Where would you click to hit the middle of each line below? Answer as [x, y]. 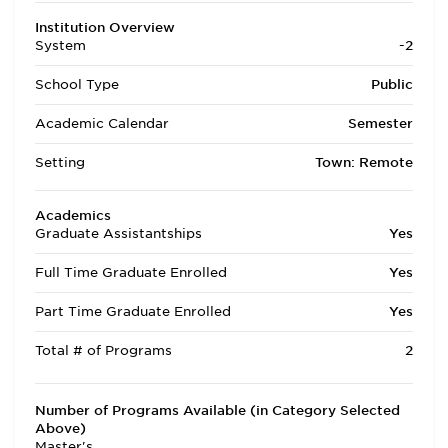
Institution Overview [105, 27]
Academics [73, 215]
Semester [380, 123]
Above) [60, 428]
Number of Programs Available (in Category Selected [217, 410]
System [60, 45]
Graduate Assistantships [118, 233]
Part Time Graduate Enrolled [133, 311]
